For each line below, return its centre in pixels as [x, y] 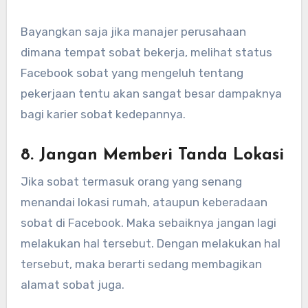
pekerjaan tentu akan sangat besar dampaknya [151, 94]
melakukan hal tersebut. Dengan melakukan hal [150, 243]
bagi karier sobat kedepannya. [103, 114]
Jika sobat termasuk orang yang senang [131, 181]
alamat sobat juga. [72, 284]
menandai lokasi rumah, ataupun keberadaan [144, 202]
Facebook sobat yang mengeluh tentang [132, 73]
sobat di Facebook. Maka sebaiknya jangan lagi [148, 222]
